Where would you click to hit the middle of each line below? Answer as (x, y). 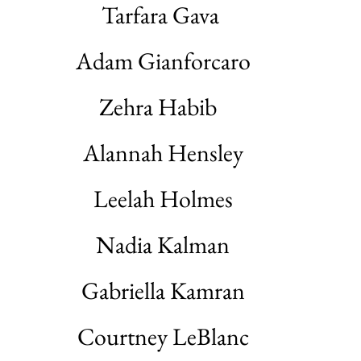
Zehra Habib (163, 107)
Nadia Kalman (163, 245)
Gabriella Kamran (163, 290)
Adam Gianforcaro (163, 61)
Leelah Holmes (163, 199)
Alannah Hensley (163, 153)
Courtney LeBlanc (163, 336)
